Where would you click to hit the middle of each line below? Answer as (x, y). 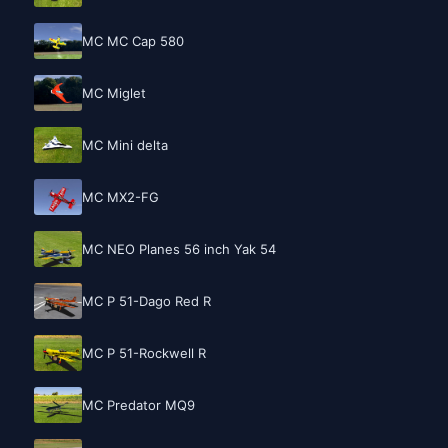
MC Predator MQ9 (138, 405)
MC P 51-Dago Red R (146, 301)
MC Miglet (114, 93)
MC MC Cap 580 (133, 41)
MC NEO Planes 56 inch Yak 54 (179, 249)
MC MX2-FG (120, 197)
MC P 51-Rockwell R (144, 353)
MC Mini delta (125, 145)
